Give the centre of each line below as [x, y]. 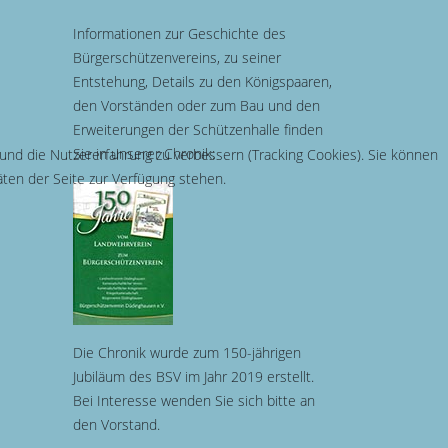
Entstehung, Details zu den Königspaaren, [202, 81]
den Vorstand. [118, 424]
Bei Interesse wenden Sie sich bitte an [194, 400]
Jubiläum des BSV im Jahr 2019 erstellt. [193, 376]
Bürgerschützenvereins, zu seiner [177, 57]
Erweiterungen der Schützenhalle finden [198, 129]
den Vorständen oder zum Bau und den [196, 105]
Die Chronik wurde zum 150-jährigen [187, 352]
